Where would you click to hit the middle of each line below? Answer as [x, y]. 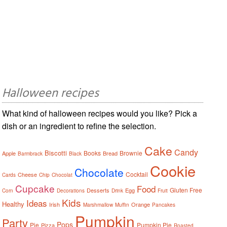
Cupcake [35, 188]
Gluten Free [186, 190]
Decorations [71, 190]
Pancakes [164, 204]
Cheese [28, 174]
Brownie [131, 153]
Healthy [13, 204]
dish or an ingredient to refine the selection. [79, 126]
